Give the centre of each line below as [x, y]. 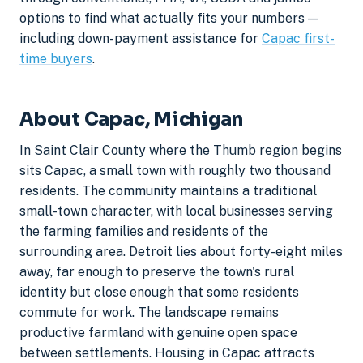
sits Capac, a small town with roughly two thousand [175, 171]
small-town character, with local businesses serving [176, 211]
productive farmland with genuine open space [158, 333]
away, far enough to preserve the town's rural [157, 272]
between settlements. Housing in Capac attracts [167, 353]
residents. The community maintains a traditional [168, 191]
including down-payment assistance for [141, 38]
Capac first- [298, 38]
